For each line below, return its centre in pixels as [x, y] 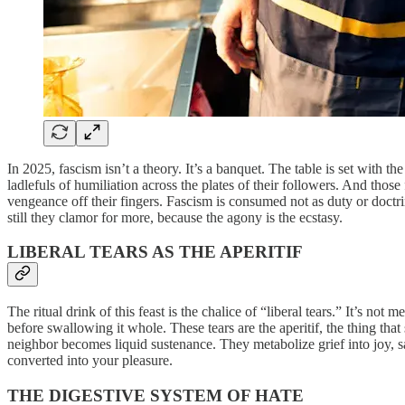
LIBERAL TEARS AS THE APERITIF [155, 252]
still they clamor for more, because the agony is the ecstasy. [175, 217]
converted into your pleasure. [90, 360]
